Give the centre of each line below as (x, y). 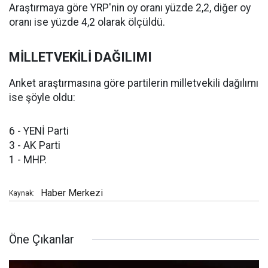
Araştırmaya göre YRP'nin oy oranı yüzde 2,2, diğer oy (130, 8)
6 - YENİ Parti (39, 131)
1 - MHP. (28, 160)
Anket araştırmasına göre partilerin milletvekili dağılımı (134, 83)
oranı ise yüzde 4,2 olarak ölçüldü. (87, 22)
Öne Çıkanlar (42, 240)
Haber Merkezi (72, 193)
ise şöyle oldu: (42, 98)
